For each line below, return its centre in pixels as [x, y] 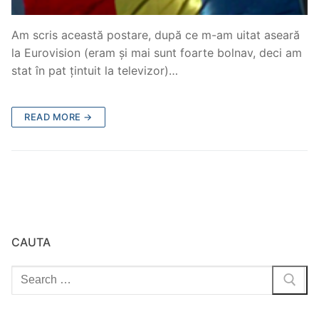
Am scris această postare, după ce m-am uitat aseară [156, 35]
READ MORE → [58, 116]
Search [29, 273]
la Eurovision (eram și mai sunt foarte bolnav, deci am [157, 53]
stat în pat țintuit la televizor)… [95, 71]
